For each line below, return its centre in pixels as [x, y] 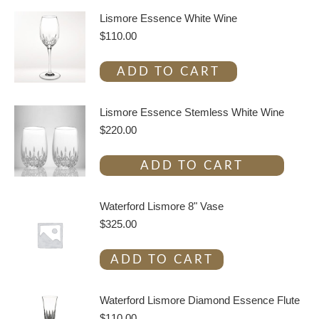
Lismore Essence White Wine [168, 18]
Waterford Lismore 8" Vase [162, 206]
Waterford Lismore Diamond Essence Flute [200, 300]
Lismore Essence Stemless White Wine [192, 112]
